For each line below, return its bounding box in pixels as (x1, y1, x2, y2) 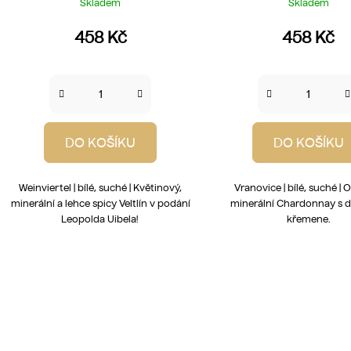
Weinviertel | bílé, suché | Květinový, (19, 182, 182, 194)
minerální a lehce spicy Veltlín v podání (10, 197, 190, 210)
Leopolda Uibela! (60, 213, 140, 226)
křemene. (287, 213, 331, 226)
